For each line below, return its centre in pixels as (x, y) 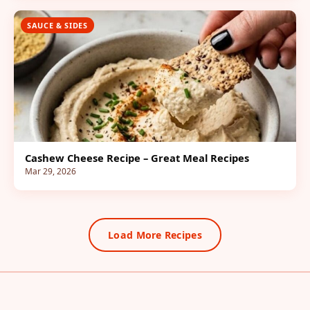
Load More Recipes (155, 235)
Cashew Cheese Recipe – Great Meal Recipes (137, 158)
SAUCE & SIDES (57, 25)
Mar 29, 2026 (51, 171)
